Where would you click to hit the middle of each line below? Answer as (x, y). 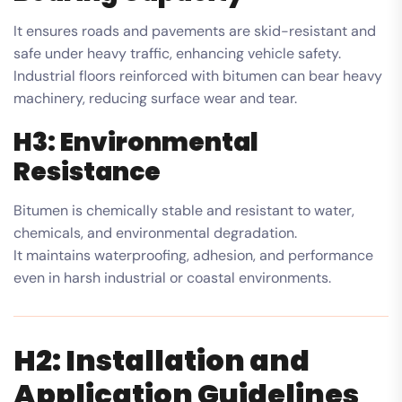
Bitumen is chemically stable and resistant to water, (184, 210)
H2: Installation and (162, 360)
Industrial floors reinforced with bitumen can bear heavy (198, 75)
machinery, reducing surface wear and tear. (155, 98)
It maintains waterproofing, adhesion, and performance (193, 255)
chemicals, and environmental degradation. (155, 232)
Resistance (87, 171)
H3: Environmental (136, 142)
